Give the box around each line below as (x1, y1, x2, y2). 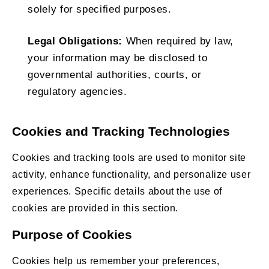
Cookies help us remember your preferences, (12, 255, 220, 266)
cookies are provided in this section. (12, 202, 179, 213)
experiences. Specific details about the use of (12, 186, 222, 196)
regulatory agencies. (28, 85, 127, 97)
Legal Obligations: (28, 35, 122, 47)
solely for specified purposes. (28, 3, 172, 15)
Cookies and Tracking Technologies (12, 124, 231, 138)
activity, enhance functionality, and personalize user (12, 169, 251, 180)
